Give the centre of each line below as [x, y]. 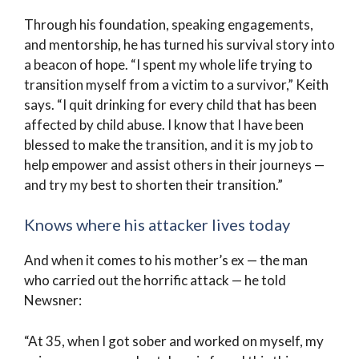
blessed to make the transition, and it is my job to [169, 144]
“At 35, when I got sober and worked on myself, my [174, 341]
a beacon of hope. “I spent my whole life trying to [168, 64]
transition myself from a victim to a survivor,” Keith [176, 84]
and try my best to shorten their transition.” [153, 184]
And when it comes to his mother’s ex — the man [166, 260]
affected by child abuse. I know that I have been [164, 124]
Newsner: [53, 300]
